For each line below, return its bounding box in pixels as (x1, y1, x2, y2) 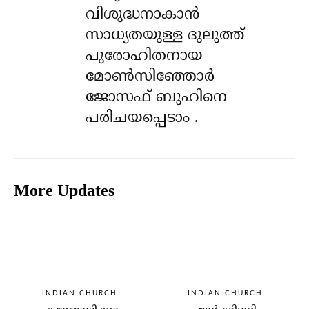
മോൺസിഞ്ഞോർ (86, 67, 215, 86)
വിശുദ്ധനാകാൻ (86, 5, 200, 24)
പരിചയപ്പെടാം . (86, 108, 199, 128)
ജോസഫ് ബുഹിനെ (86, 88, 228, 107)
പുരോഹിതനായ (86, 46, 203, 66)
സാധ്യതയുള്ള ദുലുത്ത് (86, 26, 245, 45)
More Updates (14, 181, 114, 199)
